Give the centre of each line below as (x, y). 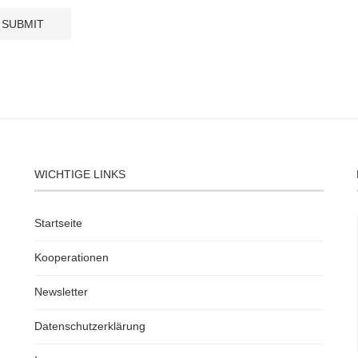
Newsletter (61, 292)
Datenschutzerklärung (89, 326)
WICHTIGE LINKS (80, 174)
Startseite (58, 223)
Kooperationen (71, 257)
